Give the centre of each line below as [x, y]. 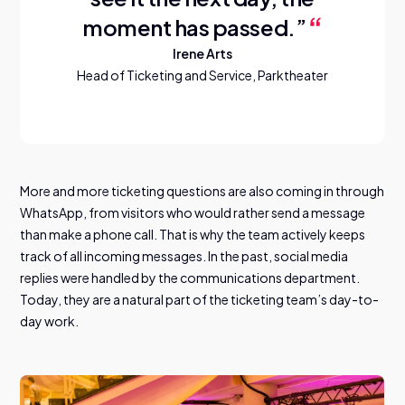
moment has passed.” [196, 27]
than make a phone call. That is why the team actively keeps [193, 234]
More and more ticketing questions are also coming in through [202, 190]
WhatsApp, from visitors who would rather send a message [193, 212]
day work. [50, 320]
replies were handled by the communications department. [190, 277]
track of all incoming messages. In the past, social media [184, 255]
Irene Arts [202, 53]
